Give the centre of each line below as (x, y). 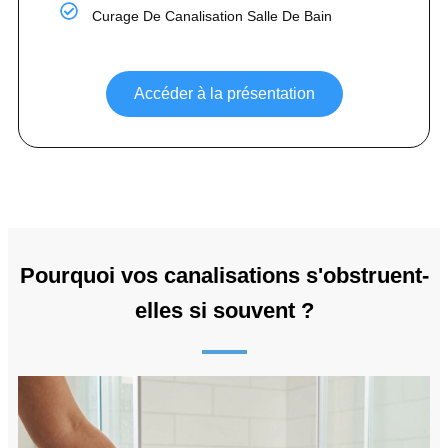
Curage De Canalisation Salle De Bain (212, 15)
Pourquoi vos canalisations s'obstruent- (224, 275)
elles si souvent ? (224, 310)
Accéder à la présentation (224, 93)
